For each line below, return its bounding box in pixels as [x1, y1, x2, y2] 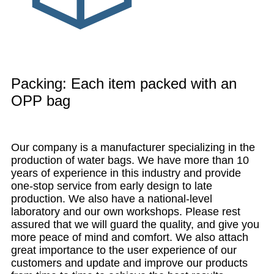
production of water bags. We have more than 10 [11, 154, 249, 166]
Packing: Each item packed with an [11, 75, 237, 92]
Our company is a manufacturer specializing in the [11, 141, 255, 154]
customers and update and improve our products [11, 256, 248, 269]
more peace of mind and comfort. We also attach [11, 231, 248, 243]
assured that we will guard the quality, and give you [11, 218, 259, 231]
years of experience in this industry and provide [11, 166, 241, 179]
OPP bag [11, 92, 70, 109]
